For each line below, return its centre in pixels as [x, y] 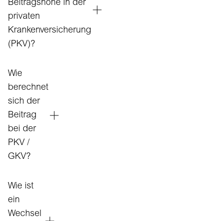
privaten [24, 17]
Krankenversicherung [50, 31]
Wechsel [25, 214]
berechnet [28, 88]
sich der [24, 102]
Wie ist [21, 186]
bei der [22, 129]
